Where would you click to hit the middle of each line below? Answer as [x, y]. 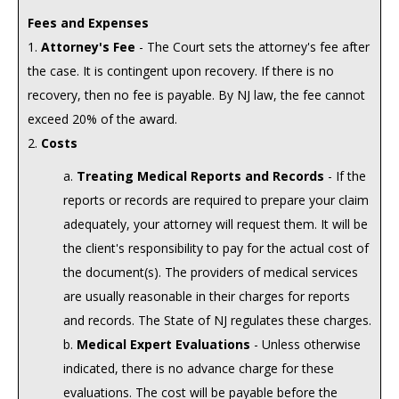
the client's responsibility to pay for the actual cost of [216, 248]
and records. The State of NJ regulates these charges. [217, 320]
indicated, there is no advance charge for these [199, 368]
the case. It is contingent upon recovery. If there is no [181, 71]
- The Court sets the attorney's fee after [252, 47]
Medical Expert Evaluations [163, 344]
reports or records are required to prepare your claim [216, 200]
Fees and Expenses [88, 23]
